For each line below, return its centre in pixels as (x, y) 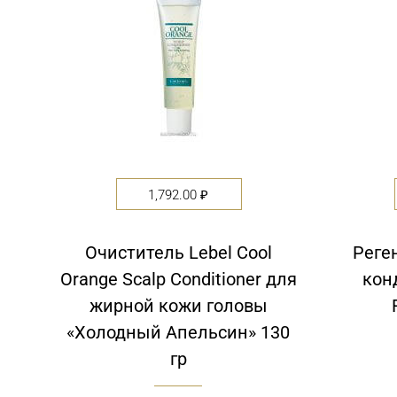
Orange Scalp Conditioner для (178, 280)
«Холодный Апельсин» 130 (178, 333)
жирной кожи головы (178, 306)
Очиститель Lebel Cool (178, 253)
